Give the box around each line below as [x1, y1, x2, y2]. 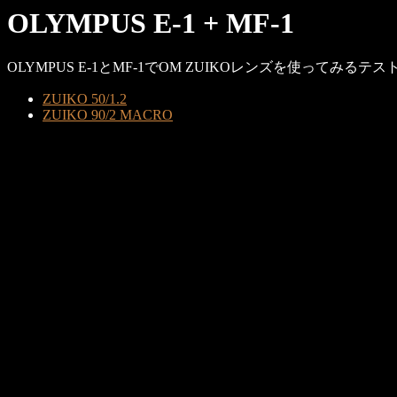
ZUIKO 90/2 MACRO [43, 107, 173, 123]
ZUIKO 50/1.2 [43, 91, 127, 107]
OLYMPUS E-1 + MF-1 [7, 7, 294, 39]
